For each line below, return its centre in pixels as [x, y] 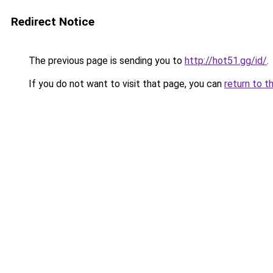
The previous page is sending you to [105, 61]
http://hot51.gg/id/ [226, 61]
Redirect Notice [53, 22]
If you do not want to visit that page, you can [125, 84]
